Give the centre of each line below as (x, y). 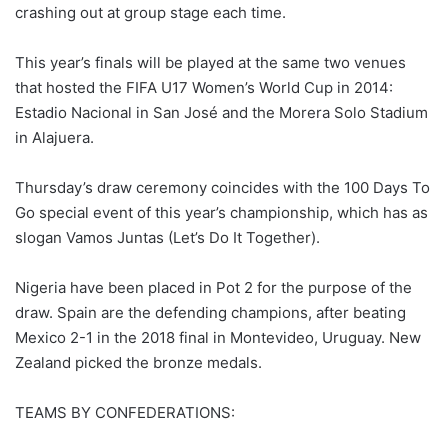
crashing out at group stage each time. (150, 13)
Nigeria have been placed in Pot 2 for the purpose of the (213, 288)
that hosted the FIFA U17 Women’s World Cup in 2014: (204, 88)
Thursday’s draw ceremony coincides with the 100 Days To (222, 188)
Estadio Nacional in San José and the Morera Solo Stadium (221, 113)
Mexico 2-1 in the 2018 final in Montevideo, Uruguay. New (218, 338)
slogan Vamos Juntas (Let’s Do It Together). (167, 238)
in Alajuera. (54, 138)
